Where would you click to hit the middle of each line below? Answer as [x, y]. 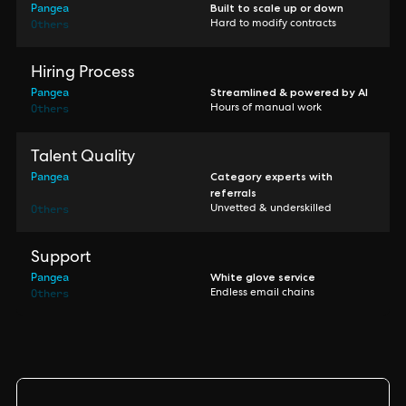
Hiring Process [83, 73]
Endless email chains [262, 294]
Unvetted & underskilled [271, 209]
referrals [233, 193]
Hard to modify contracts [273, 24]
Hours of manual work [266, 109]
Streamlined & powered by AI [289, 92]
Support [61, 258]
